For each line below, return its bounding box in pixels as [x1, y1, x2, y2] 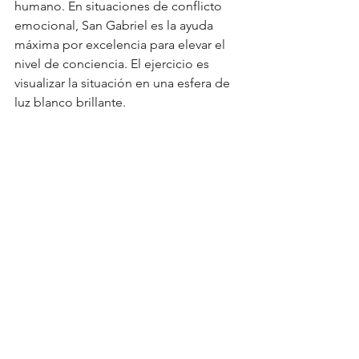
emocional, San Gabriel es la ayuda [14, 17, 216, 33]
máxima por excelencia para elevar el [14, 36, 228, 52]
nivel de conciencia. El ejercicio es [14, 55, 212, 71]
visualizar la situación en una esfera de [14, 75, 233, 91]
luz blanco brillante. [14, 94, 126, 110]
